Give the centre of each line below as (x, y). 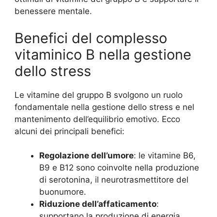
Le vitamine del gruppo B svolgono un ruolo (99, 95)
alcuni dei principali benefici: (70, 131)
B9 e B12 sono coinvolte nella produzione (119, 168)
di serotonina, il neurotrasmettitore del (114, 180)
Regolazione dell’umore (86, 156)
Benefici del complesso (91, 38)
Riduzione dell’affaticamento (98, 204)
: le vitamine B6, (165, 156)
